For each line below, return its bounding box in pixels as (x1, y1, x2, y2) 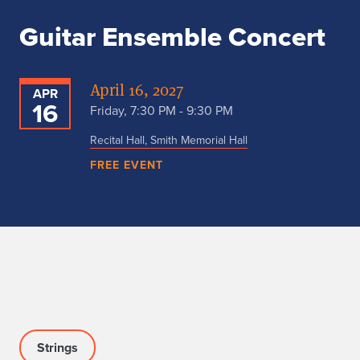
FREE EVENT (90, 157, 163, 174)
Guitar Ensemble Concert (19, 17, 325, 57)
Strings (37, 338, 78, 358)
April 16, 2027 (90, 78, 184, 101)
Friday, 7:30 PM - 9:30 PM (90, 101, 233, 120)
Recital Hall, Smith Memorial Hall (90, 132, 247, 149)
